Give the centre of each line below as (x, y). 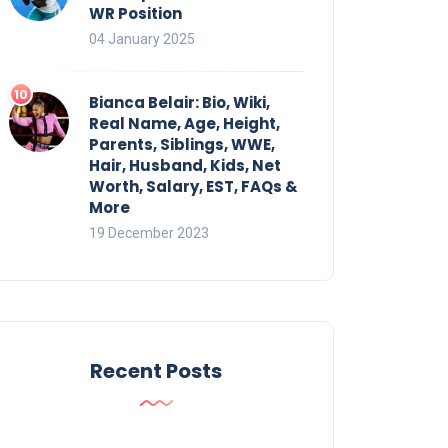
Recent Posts (156, 370)
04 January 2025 (142, 38)
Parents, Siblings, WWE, (182, 144)
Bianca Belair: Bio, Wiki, (179, 102)
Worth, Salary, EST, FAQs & (193, 186)
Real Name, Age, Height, (184, 123)
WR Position (135, 13)
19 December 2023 (149, 232)
